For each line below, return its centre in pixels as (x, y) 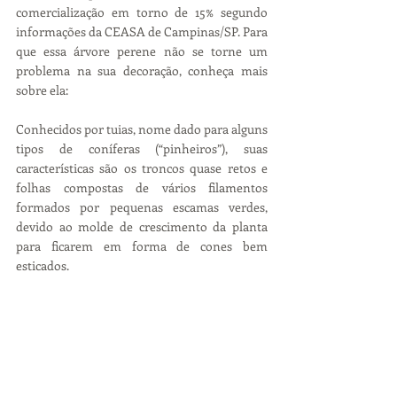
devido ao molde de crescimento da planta (142, 226)
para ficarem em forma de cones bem (142, 245)
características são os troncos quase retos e (142, 167)
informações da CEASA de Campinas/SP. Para (142, 31)
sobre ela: (42, 90)
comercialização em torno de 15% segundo (142, 12)
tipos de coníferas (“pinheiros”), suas (142, 148)
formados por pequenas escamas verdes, (142, 206)
